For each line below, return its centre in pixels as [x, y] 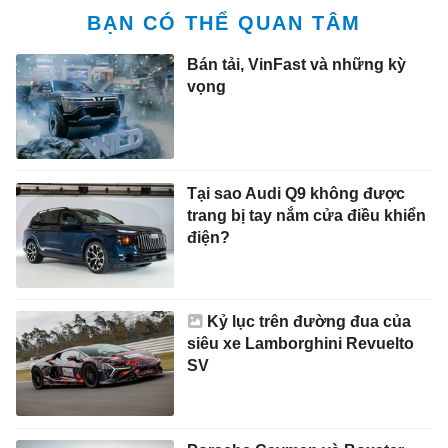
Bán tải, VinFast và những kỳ [296, 64]
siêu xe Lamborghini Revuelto [300, 344]
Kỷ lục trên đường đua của [308, 322]
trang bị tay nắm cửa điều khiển [306, 215]
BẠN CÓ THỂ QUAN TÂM [224, 22]
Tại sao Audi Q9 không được [295, 193]
